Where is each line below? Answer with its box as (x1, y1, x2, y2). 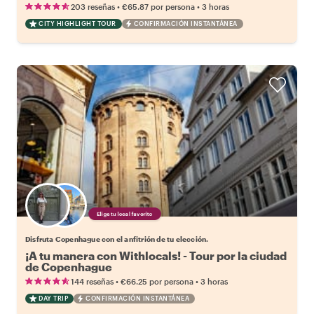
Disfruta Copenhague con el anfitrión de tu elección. (25, 234, 209, 243)
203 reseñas (71, 1, 115, 11)
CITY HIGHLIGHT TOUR (39, 19, 116, 27)
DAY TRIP (39, 294, 68, 302)
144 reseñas (71, 276, 114, 286)
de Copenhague (25, 259, 112, 273)
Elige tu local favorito (87, 209, 163, 218)
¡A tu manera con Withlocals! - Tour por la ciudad (25, 248, 287, 262)
